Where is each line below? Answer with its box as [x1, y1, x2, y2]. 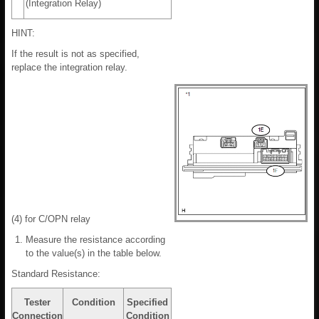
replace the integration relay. [11, 62, 127, 73]
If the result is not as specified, [11, 48, 140, 60]
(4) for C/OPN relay [11, 214, 90, 225]
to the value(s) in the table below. [26, 248, 162, 259]
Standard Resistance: [11, 268, 100, 280]
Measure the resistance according [26, 234, 165, 246]
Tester [24, 297, 51, 308]
